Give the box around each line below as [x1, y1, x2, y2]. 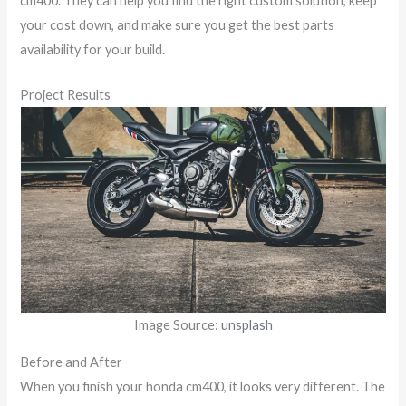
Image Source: [133, 316, 221, 333]
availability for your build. [20, 41, 166, 57]
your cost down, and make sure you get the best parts [20, 16, 335, 33]
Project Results [20, 86, 111, 102]
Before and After [20, 354, 123, 371]
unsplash [220, 316, 273, 333]
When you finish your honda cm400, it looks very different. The [20, 379, 386, 395]
